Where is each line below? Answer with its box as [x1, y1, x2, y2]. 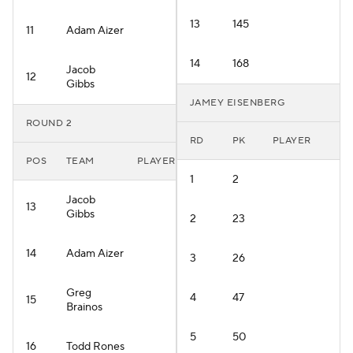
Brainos [66, 300, 102, 314]
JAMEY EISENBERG [190, 97, 285, 109]
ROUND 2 [26, 117, 72, 129]
